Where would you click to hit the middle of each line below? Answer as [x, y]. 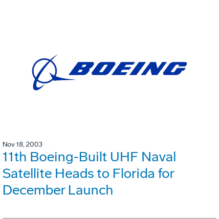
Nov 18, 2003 [22, 145]
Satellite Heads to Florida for [88, 174]
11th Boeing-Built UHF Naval [89, 157]
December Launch [58, 190]
